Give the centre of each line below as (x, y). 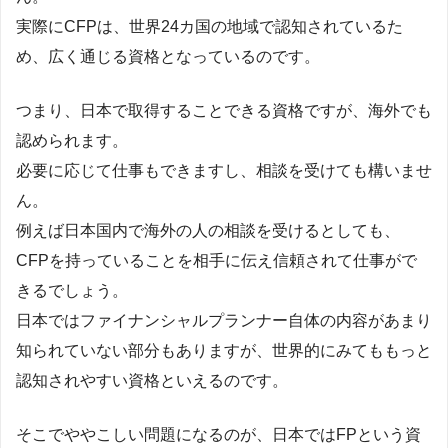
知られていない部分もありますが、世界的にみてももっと (224, 350)
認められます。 (72, 140)
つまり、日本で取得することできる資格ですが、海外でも (224, 110)
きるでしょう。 (72, 290)
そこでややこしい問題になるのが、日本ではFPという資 (218, 434)
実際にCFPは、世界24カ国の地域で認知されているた (209, 26)
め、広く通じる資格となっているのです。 (168, 56)
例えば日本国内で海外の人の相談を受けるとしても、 (208, 230)
